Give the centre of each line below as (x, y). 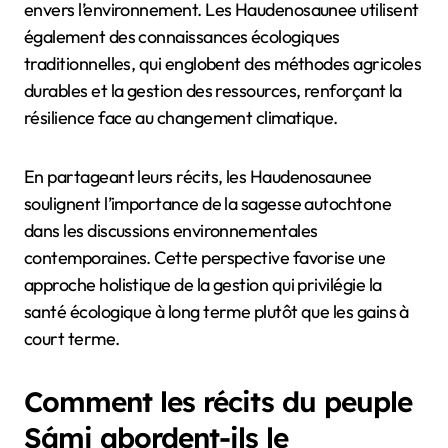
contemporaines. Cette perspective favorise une (205, 258)
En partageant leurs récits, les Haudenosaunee (198, 177)
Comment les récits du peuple (218, 402)
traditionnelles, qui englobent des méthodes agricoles (223, 64)
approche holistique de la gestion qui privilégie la (203, 285)
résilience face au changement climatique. (181, 118)
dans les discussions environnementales (171, 231)
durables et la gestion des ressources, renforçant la (213, 91)
